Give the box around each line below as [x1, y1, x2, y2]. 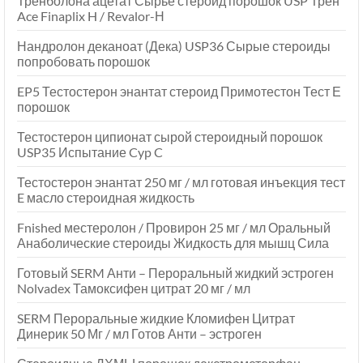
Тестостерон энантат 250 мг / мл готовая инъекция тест [17, 174, 345, 190]
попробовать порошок [17, 53, 150, 70]
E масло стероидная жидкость [17, 190, 194, 206]
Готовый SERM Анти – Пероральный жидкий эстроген [17, 265, 334, 281]
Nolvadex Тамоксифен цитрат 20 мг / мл [17, 280, 250, 297]
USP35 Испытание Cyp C [17, 144, 163, 160]
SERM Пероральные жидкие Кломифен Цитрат [17, 310, 295, 327]
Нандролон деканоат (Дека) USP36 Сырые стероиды [17, 38, 331, 54]
